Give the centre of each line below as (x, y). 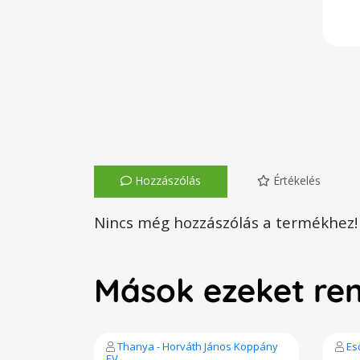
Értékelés (295, 180)
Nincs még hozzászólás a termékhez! (226, 222)
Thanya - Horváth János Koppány (198, 346)
